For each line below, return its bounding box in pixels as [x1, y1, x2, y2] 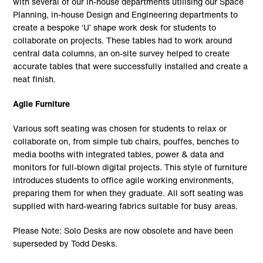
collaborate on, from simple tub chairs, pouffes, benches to [13, 134, 240, 147]
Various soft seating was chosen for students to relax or [13, 122, 227, 134]
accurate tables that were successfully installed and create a [13, 59, 248, 72]
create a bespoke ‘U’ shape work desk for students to [13, 21, 217, 33]
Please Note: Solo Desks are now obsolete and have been [13, 224, 234, 237]
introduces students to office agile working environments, [13, 173, 234, 186]
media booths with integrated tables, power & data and [13, 147, 224, 160]
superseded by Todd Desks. [13, 237, 118, 249]
